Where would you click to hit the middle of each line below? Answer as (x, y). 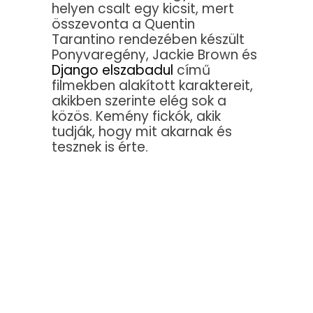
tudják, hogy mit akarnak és (142, 132)
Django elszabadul (112, 71)
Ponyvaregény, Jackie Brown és (154, 55)
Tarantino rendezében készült (148, 40)
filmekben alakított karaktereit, (152, 86)
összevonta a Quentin (123, 24)
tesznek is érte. (100, 147)
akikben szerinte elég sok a (139, 101)
